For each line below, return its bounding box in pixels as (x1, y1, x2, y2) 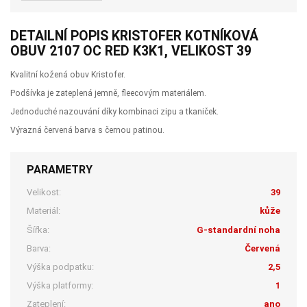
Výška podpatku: (27, 261, 95, 272)
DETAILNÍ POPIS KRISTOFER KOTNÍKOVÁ (10, 28, 258, 45)
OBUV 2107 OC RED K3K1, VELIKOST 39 (10, 43, 251, 60)
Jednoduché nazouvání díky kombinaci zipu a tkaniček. (10, 107, 219, 117)
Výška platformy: (27, 280, 94, 291)
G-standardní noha (196, 224, 280, 235)
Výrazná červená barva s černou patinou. (10, 125, 164, 136)
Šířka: (27, 224, 50, 235)
